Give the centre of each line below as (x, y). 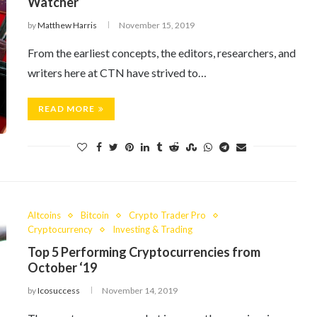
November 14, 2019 (140, 290)
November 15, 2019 (157, 25)
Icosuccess (59, 290)
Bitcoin (95, 215)
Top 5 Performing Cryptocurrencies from (144, 252)
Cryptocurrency (60, 229)
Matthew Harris (67, 25)
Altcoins (44, 215)
